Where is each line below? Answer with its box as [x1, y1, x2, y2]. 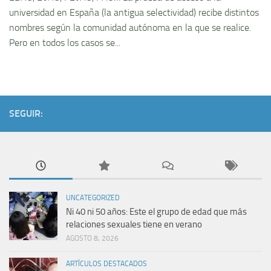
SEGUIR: [9, 108, 43, 120]
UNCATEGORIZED [66, 194, 120, 203]
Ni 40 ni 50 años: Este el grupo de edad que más [66, 206, 247, 218]
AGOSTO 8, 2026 [66, 234, 119, 243]
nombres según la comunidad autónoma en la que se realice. [9, 22, 251, 34]
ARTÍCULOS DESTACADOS [66, 260, 147, 269]
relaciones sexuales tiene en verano [66, 219, 202, 230]
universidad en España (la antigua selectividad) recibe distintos [9, 7, 259, 19]
